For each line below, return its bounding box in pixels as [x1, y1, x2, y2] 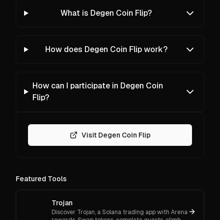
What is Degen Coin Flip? [60, 7, 152, 18]
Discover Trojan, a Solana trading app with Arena [52, 208, 188, 216]
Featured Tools [16, 174, 67, 183]
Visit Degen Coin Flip [81, 130, 151, 139]
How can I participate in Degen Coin [32, 80, 163, 91]
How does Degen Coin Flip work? [45, 44, 167, 55]
